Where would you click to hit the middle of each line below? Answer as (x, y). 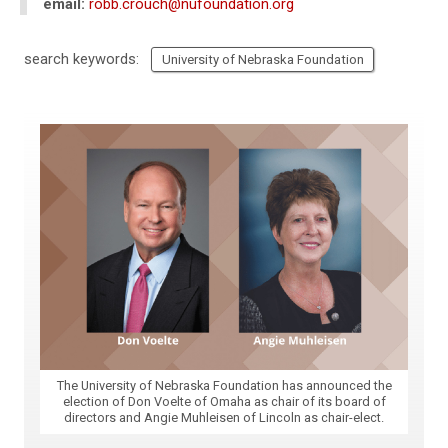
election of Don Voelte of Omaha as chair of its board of (224, 401)
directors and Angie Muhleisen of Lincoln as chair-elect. (224, 417)
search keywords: (81, 58)
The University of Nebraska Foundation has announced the (224, 385)
